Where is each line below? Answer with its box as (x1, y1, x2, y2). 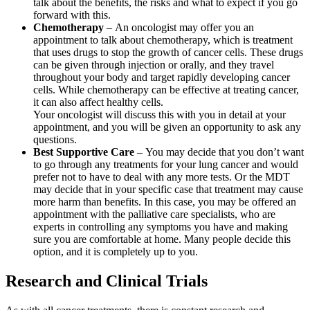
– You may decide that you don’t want (137, 146, 304, 158)
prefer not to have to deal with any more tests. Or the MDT (33, 171, 290, 183)
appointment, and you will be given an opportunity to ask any (33, 121, 301, 133)
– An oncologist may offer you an (104, 21, 254, 33)
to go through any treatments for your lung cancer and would (33, 158, 298, 170)
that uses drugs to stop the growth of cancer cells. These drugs (33, 46, 303, 58)
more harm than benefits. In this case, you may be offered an (33, 196, 296, 208)
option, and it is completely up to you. (33, 246, 206, 257)
